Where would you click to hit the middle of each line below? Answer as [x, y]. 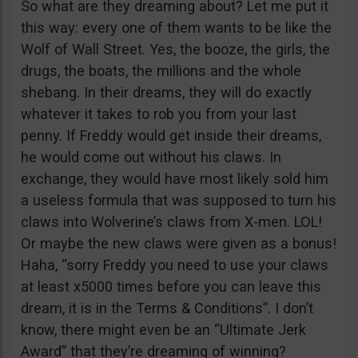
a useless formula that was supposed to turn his [179, 200]
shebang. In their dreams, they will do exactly [166, 92]
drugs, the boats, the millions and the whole [161, 71]
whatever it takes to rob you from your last [159, 114]
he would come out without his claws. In [151, 157]
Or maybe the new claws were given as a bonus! [179, 243]
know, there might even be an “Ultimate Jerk [163, 330]
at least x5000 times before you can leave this [171, 286]
